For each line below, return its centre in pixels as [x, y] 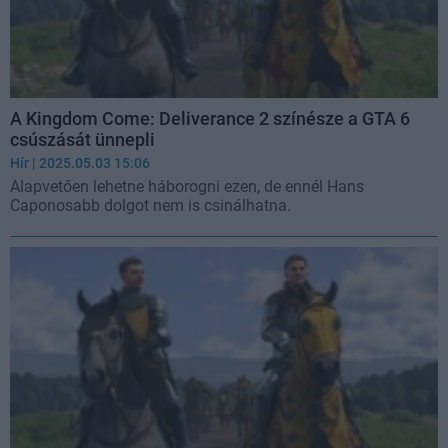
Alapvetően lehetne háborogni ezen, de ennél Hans [187, 186]
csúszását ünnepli [82, 139]
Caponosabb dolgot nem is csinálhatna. [150, 205]
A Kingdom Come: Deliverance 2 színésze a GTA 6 [210, 118]
